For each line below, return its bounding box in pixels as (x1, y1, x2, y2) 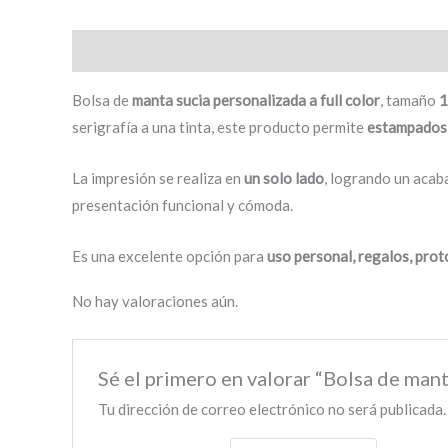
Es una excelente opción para (72, 246, 267, 265)
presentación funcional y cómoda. (72, 195, 293, 214)
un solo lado (244, 168, 324, 187)
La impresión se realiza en (72, 168, 244, 187)
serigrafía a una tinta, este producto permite (72, 117, 367, 136)
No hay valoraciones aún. (72, 291, 238, 310)
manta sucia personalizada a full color (132, 90, 380, 109)
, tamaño (380, 90, 439, 109)
